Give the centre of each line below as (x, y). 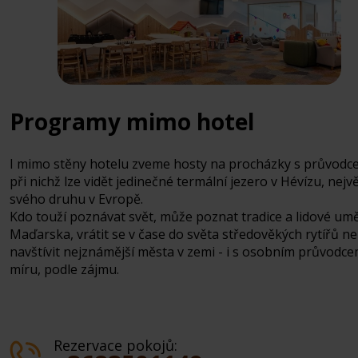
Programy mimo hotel (132, 121)
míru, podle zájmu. (64, 269)
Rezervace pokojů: (115, 345)
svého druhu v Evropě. (76, 199)
